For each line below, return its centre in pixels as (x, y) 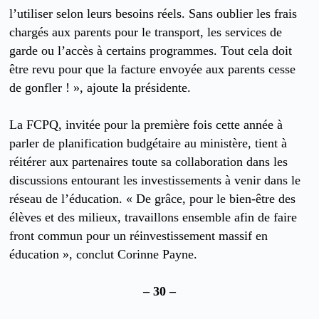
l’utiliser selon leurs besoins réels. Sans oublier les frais (153, 13)
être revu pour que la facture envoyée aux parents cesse (153, 69)
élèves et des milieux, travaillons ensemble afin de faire (153, 218)
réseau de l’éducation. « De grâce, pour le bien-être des (153, 199)
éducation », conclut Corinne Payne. (104, 255)
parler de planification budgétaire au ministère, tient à (148, 143)
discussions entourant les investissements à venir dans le (155, 181)
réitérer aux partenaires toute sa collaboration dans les (149, 162)
